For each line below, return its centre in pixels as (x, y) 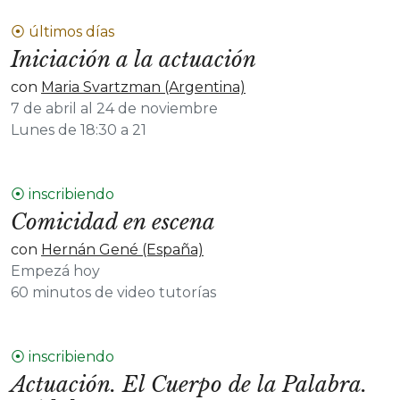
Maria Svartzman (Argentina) (143, 87)
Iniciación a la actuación (133, 59)
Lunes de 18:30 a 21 (79, 130)
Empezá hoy (55, 271)
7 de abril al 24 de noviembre (114, 108)
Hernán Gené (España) (122, 250)
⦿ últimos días (62, 32)
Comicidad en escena (113, 222)
